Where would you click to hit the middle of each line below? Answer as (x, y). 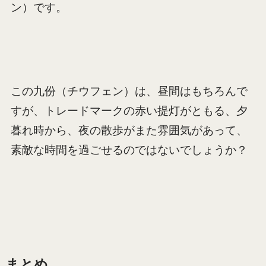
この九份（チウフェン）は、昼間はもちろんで (129, 91)
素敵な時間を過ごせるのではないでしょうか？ (129, 150)
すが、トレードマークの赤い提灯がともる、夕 (129, 111)
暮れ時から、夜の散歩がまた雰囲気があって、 (129, 131)
